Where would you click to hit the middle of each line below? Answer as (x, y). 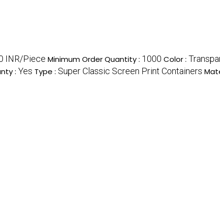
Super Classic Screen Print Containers (130, 71)
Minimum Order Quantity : (95, 59)
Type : (46, 71)
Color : (176, 59)
